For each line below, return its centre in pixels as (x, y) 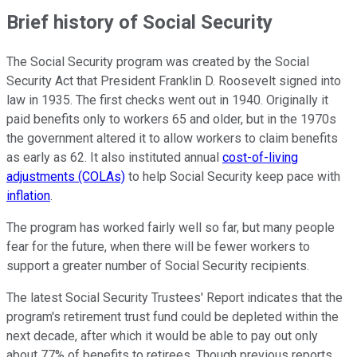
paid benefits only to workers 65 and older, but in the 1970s (171, 119)
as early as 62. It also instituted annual (114, 157)
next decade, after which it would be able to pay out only (162, 335)
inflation (28, 195)
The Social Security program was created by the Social (158, 61)
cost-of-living (260, 157)
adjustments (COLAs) (66, 176)
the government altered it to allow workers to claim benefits (172, 138)
